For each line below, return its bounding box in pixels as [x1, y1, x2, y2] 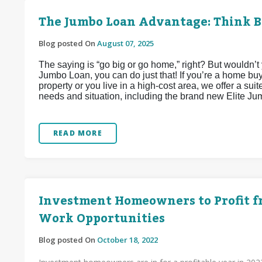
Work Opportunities [39, 207, 165, 230]
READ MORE [53, 128, 102, 138]
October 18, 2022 [97, 235, 158, 245]
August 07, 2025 [97, 38, 154, 49]
